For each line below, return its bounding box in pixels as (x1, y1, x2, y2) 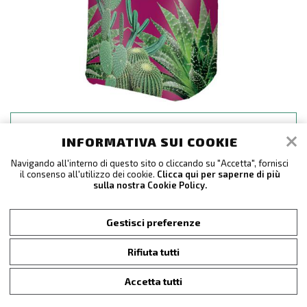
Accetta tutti (125, 275, 182, 287)
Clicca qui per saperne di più (156, 168, 280, 180)
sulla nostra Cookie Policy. (93, 179, 207, 191)
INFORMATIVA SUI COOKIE (62, 134, 238, 149)
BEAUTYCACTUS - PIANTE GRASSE (51, 119, 256, 136)
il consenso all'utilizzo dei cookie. (19, 168, 157, 180)
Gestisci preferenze (106, 216, 201, 228)
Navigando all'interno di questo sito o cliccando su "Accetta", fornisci (11, 157, 289, 169)
